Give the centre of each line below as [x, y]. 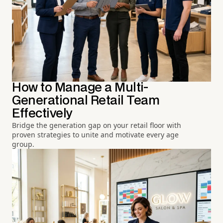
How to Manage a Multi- [80, 88]
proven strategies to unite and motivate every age [95, 135]
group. [23, 144]
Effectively [42, 114]
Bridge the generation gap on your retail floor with [97, 125]
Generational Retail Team [86, 101]
